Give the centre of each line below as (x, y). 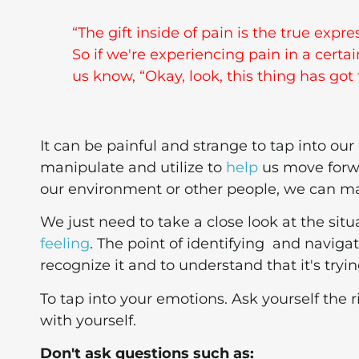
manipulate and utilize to (133, 167)
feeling (65, 244)
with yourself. (88, 320)
